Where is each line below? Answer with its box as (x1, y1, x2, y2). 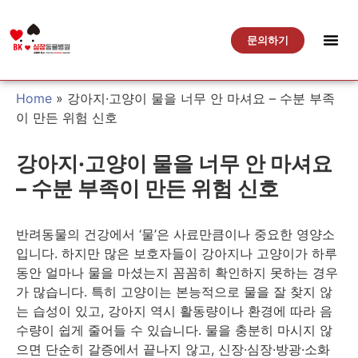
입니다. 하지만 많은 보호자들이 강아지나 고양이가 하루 (16, 245, 337, 261)
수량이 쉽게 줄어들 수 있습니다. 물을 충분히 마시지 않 (16, 322, 332, 338)
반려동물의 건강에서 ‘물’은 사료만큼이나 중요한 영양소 (16, 226, 335, 242)
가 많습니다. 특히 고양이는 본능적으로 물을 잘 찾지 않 (16, 284, 332, 300)
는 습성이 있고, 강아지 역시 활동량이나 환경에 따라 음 (16, 303, 332, 319)
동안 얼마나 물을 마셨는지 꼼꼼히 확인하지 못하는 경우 (16, 265, 338, 280)
